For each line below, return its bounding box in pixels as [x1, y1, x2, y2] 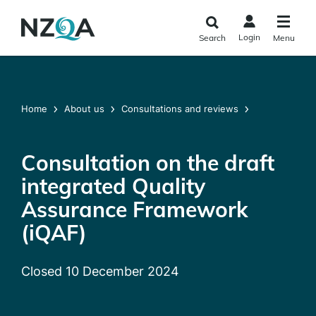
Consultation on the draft [21, 150, 274, 176]
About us [64, 103, 104, 114]
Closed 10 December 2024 [21, 264, 179, 279]
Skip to [5, 4, 39, 18]
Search [198, 32, 226, 43]
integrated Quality [21, 173, 205, 200]
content [5, 35, 42, 49]
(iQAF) [21, 219, 87, 246]
